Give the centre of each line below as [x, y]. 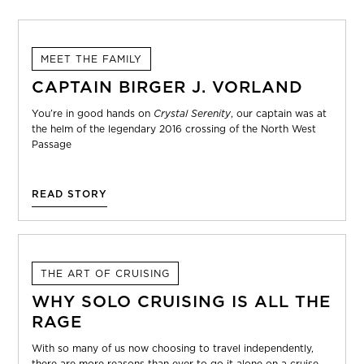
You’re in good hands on [93, 113]
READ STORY [70, 194]
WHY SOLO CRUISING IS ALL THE [182, 301]
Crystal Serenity [193, 113]
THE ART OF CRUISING [106, 273]
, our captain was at [279, 113]
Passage [52, 144]
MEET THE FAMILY [92, 59]
